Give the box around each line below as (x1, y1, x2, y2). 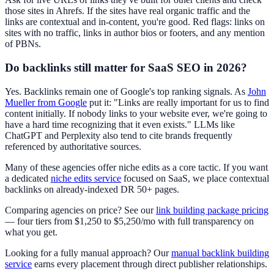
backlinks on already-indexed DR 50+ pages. (5, 183, 179, 194)
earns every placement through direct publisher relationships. (32, 258, 267, 269)
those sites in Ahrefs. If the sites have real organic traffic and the (5, 6, 250, 17)
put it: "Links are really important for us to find (87, 97, 269, 108)
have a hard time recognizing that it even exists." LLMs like (5, 119, 235, 130)
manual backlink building (171, 247, 269, 258)
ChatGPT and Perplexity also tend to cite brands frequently (5, 130, 232, 141)
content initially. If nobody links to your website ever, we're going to (5, 108, 267, 119)
